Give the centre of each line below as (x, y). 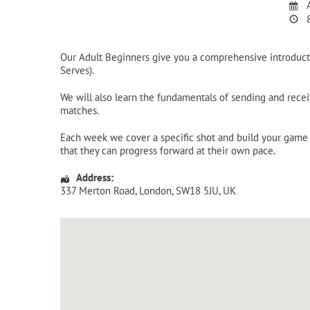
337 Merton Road (98, 190)
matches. (80, 110)
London (155, 190)
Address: (94, 177)
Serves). (77, 70)
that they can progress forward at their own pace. (168, 150)
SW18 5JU (197, 190)
